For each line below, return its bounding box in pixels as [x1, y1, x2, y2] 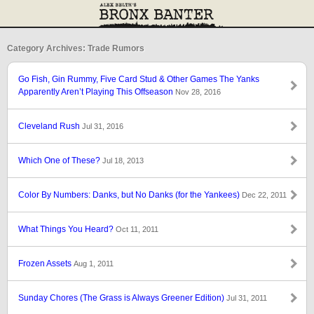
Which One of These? [18, 156, 102, 165]
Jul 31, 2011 [226, 294, 267, 302]
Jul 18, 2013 [102, 156, 144, 165]
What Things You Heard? [18, 224, 116, 234]
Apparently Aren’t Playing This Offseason [18, 87, 175, 97]
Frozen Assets [18, 259, 74, 268]
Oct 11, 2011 [116, 225, 158, 233]
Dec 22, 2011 [242, 191, 287, 199]
